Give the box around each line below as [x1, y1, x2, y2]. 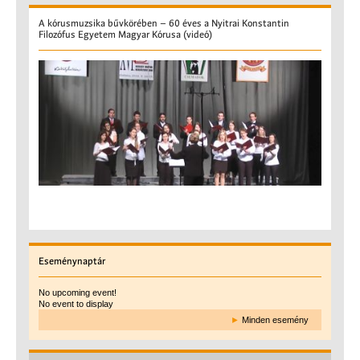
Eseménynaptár [39, 255, 105, 267]
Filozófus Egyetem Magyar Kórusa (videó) [39, 29, 212, 40]
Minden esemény [242, 314, 309, 325]
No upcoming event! [39, 287, 117, 297]
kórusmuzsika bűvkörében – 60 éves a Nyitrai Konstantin [45, 18, 289, 29]
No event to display [39, 298, 113, 309]
